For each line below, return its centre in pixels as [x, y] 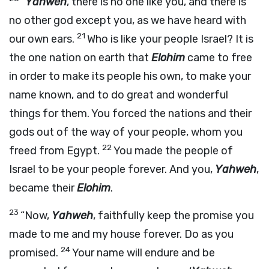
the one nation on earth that [80, 58]
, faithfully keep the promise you [174, 216]
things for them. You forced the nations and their [130, 113]
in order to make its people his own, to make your [130, 76]
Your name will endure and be [144, 253]
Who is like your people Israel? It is [170, 39]
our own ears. [43, 39]
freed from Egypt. [56, 151]
